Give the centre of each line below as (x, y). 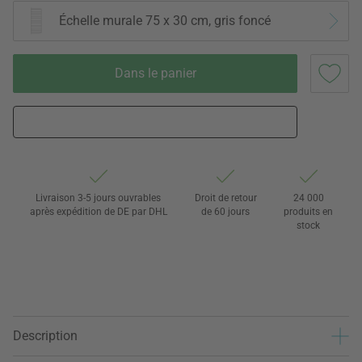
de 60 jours (226, 211)
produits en (309, 211)
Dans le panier (155, 73)
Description (45, 336)
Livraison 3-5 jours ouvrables (99, 198)
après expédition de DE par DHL (98, 211)
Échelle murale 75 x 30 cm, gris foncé (165, 21)
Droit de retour (225, 198)
